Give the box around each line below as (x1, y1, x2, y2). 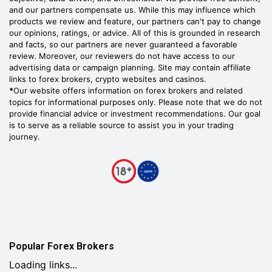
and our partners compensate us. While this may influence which (9, 4, 256, 15)
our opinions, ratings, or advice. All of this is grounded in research (9, 27, 260, 38)
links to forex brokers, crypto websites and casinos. (9, 73, 206, 84)
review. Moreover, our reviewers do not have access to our (9, 50, 235, 61)
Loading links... (9, 258, 77, 271)
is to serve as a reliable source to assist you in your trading (9, 120, 234, 130)
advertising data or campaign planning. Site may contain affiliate (9, 62, 251, 72)
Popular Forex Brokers (9, 240, 114, 252)
